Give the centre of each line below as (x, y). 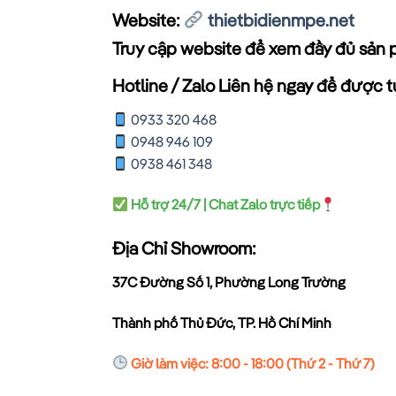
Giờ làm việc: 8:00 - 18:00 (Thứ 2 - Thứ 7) (252, 363)
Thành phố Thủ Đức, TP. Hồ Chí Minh (222, 322)
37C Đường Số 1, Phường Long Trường (229, 282)
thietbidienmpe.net (279, 20)
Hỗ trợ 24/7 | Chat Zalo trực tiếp (225, 205)
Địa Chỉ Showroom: (184, 248)
